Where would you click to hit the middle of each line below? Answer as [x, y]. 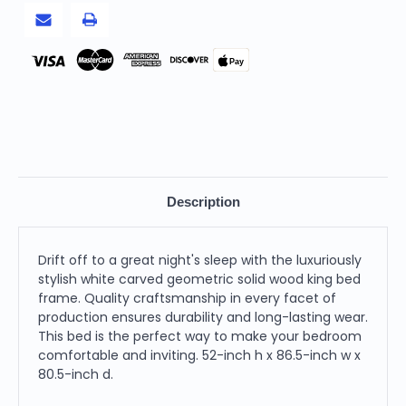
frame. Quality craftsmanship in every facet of [187, 298]
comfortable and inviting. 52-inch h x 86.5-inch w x [199, 355]
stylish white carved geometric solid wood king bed [199, 279]
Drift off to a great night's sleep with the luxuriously [200, 260]
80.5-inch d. [76, 374]
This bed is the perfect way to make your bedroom [200, 336]
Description [203, 201]
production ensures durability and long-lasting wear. [203, 317]
